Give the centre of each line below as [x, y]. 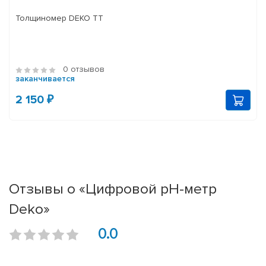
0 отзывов [84, 69]
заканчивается [45, 79]
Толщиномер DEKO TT [59, 18]
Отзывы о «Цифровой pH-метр [113, 189]
